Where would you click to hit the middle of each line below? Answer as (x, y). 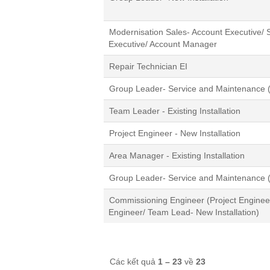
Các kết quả (134, 261)
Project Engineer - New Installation (175, 133)
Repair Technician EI (148, 66)
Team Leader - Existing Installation (175, 111)
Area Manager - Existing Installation (177, 155)
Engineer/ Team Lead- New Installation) (184, 212)
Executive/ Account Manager (163, 44)
